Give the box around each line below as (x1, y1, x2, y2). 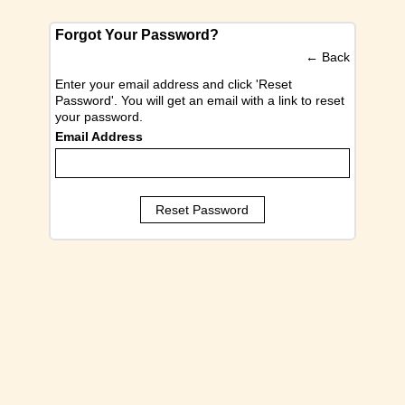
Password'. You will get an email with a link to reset (55, 93, 344, 108)
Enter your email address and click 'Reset (55, 77, 292, 91)
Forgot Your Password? (55, 27, 219, 42)
